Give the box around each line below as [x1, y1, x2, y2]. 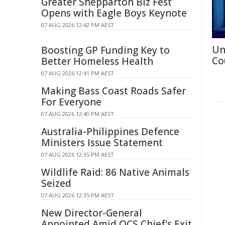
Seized [41, 177, 71, 190]
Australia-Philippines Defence [41, 125, 179, 138]
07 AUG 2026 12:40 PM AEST [41, 110, 114, 118]
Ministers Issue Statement [41, 136, 163, 149]
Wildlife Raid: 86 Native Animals [41, 166, 189, 179]
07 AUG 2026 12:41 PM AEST [41, 69, 114, 77]
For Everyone [41, 95, 101, 108]
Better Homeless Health [41, 55, 153, 68]
